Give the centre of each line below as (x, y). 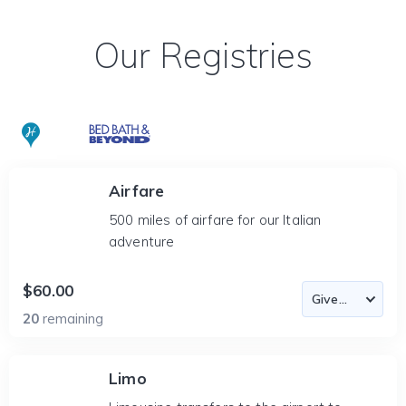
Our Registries (203, 55)
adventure (142, 242)
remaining (73, 319)
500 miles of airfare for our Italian (215, 220)
